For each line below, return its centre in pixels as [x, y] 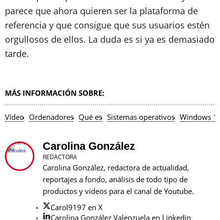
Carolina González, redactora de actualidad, [116, 167]
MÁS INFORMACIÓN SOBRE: [55, 93]
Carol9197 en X [77, 207]
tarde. [17, 53]
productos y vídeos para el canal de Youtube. [118, 191]
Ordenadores [51, 117]
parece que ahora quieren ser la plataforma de [101, 11]
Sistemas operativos [141, 117]
